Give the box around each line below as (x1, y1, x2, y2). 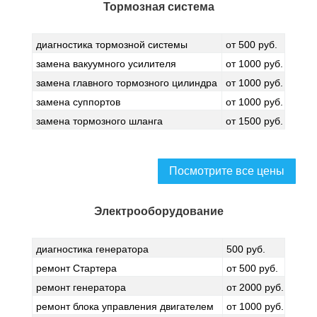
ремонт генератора (36, 282, 126, 293)
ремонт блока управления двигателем (36, 301, 214, 312)
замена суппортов (36, 96, 120, 108)
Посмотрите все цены (169, 165, 284, 177)
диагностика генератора (36, 243, 149, 255)
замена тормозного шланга (36, 115, 163, 127)
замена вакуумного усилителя (36, 58, 176, 69)
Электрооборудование (93, 205, 224, 217)
